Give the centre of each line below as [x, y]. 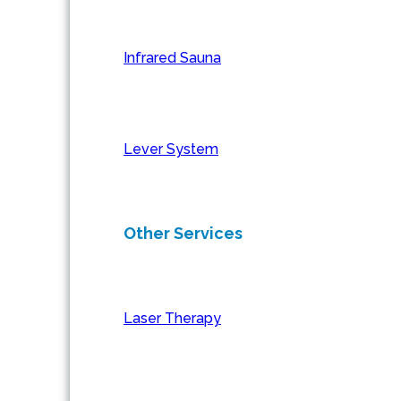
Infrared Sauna [172, 58]
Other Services [183, 234]
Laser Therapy [172, 319]
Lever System [171, 149]
